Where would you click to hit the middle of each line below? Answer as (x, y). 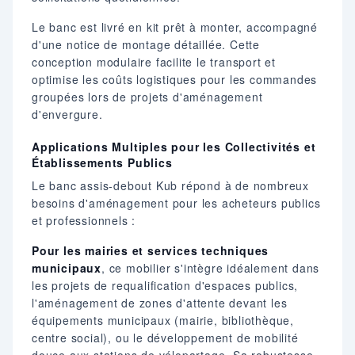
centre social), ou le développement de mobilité (165, 338)
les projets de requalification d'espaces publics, (165, 286)
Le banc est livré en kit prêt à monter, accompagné (175, 27)
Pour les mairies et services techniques (151, 251)
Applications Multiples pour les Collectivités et (174, 147)
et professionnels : (84, 221)
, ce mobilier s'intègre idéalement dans (211, 268)
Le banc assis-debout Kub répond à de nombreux (170, 186)
